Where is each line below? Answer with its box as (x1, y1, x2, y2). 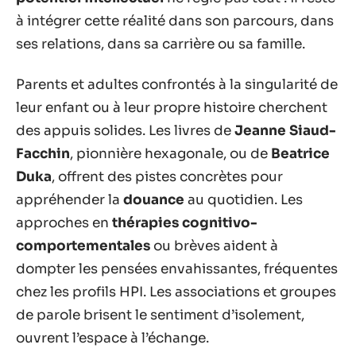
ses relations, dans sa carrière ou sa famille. (16, 35, 305, 52)
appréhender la (16, 192, 123, 208)
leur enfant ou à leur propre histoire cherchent (16, 99, 327, 116)
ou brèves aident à (150, 238, 278, 254)
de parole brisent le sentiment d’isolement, (16, 307, 304, 323)
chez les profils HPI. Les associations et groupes (16, 284, 336, 300)
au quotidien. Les (184, 192, 303, 208)
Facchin (16, 145, 70, 162)
